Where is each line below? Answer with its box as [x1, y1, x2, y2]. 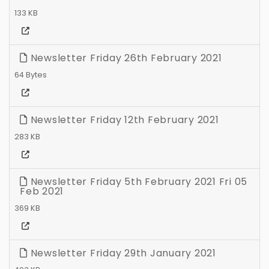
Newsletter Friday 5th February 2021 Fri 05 [27, 175, 247, 189]
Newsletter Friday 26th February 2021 [27, 51, 222, 65]
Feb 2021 [20, 184, 64, 199]
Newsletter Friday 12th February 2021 [27, 113, 219, 127]
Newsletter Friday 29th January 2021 [27, 246, 216, 261]
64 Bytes [14, 70, 47, 80]
